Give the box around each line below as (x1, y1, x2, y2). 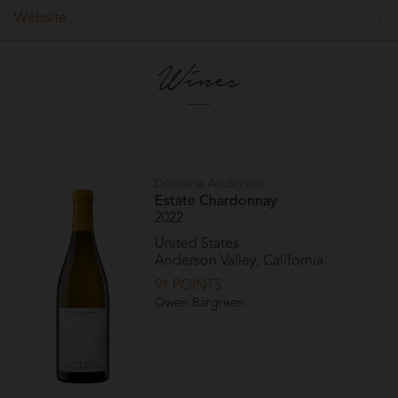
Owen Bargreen (155, 297, 245, 310)
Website (14, 12, 67, 26)
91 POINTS (155, 279, 223, 294)
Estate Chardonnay (155, 194, 278, 209)
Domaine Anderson (155, 178, 264, 191)
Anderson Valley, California (155, 253, 324, 268)
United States (155, 236, 240, 251)
